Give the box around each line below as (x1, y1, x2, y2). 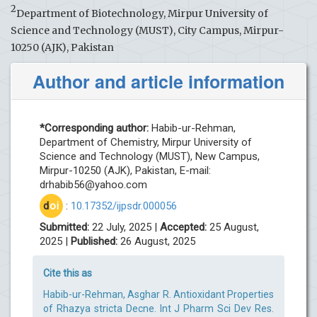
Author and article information (33, 68, 284, 94)
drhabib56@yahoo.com (40, 178, 147, 191)
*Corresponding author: (40, 121, 149, 134)
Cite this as (43, 267, 92, 279)
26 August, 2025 (117, 234, 195, 248)
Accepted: (160, 220, 207, 234)
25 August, (207, 220, 259, 234)
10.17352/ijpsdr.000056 (71, 199, 177, 212)
